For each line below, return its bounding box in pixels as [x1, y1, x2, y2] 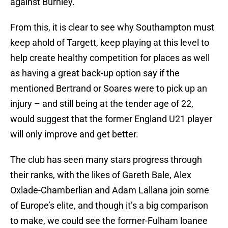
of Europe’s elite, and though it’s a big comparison [10, 200, 208, 211]
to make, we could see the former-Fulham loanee [10, 215, 208, 226]
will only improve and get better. [10, 129, 138, 140]
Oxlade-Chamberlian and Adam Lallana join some [10, 185, 209, 196]
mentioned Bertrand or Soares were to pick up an [10, 83, 207, 94]
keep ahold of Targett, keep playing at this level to [10, 37, 209, 48]
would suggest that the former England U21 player [10, 113, 212, 125]
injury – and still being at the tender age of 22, [10, 98, 193, 109]
